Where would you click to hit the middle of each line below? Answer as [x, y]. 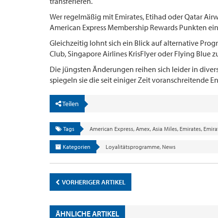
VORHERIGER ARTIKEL [93, 182]
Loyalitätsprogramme [133, 146]
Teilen [70, 103]
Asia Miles [165, 128]
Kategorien [76, 146]
